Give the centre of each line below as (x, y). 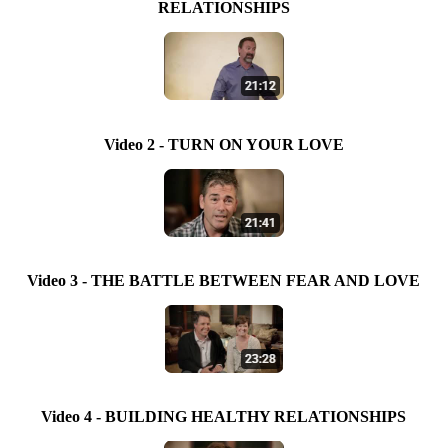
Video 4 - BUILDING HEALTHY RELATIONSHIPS (224, 416)
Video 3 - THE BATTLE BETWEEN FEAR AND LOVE (224, 280)
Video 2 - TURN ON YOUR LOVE (223, 144)
